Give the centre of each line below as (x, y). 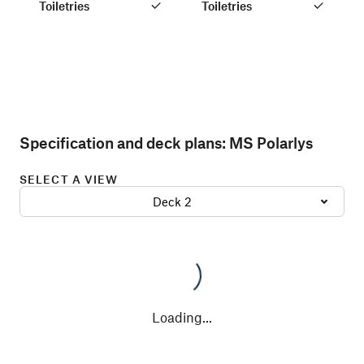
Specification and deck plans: (123, 142)
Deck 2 (172, 201)
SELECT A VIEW (69, 179)
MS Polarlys (271, 142)
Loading (177, 316)
